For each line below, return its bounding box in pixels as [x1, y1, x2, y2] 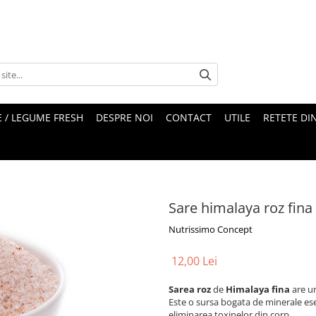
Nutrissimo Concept [169, 222, 253, 236]
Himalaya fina [226, 282, 290, 296]
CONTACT [166, 110, 212, 124]
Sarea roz [169, 282, 211, 296]
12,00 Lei [171, 253, 217, 269]
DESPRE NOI [96, 110, 153, 124]
